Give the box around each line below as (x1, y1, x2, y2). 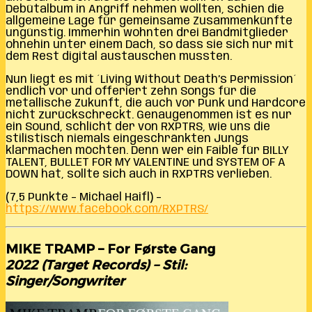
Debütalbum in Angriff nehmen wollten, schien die (6, 3, 284, 15)
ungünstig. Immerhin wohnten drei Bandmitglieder (6, 26, 288, 39)
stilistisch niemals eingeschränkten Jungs (6, 132, 249, 145)
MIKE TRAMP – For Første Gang (6, 240, 215, 257)
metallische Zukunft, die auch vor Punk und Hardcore (6, 97, 306, 109)
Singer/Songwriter (6, 272, 125, 289)
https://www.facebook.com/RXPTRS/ (6, 203, 208, 215)
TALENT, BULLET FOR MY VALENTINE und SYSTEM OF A (6, 156, 286, 169)
